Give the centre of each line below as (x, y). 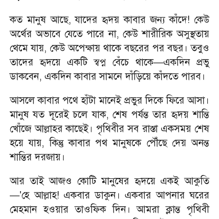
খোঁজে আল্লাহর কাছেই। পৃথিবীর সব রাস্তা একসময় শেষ (109, 129)
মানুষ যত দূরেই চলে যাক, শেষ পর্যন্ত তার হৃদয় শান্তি (109, 115)
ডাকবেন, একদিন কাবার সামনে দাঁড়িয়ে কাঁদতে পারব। (108, 77)
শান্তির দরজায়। (37, 157)
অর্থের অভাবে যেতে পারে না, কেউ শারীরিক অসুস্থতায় (109, 34)
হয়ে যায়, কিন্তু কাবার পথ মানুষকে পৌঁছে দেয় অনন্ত (109, 143)
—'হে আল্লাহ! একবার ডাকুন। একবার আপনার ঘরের (109, 195)
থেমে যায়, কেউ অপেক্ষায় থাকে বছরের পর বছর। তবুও (109, 48)
